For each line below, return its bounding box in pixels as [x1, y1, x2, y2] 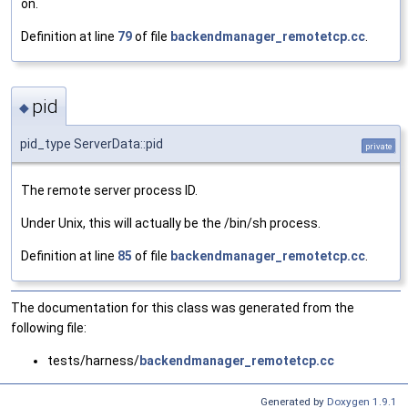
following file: [11, 321, 87, 336]
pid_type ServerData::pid [20, 137, 163, 152]
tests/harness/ [47, 353, 139, 369]
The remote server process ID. [21, 183, 198, 199]
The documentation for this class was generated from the [11, 301, 354, 316]
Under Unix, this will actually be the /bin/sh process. [21, 216, 321, 231]
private [365, 141, 393, 152]
